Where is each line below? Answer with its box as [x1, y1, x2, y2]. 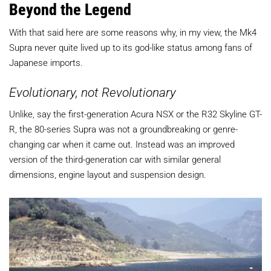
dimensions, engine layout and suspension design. [9, 168, 206, 180]
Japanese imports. [9, 56, 83, 68]
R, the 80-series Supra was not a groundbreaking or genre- [9, 122, 238, 135]
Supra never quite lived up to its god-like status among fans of [9, 41, 252, 53]
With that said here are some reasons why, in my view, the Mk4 [9, 25, 256, 38]
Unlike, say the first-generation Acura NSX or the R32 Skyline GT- [9, 107, 262, 120]
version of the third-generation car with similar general [9, 152, 221, 165]
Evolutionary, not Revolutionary [9, 83, 176, 100]
